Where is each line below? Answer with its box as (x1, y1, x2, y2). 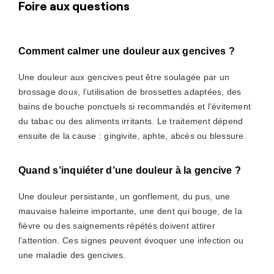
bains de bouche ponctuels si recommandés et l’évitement (18, 101, 251, 111)
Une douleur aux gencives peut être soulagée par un (18, 72, 229, 82)
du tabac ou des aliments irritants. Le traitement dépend (18, 116, 243, 126)
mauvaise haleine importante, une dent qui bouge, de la (18, 206, 242, 216)
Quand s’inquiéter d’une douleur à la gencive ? (18, 165, 242, 176)
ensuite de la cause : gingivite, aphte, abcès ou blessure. (18, 130, 246, 141)
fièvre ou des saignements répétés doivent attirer (18, 220, 215, 231)
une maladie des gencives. (18, 250, 125, 260)
